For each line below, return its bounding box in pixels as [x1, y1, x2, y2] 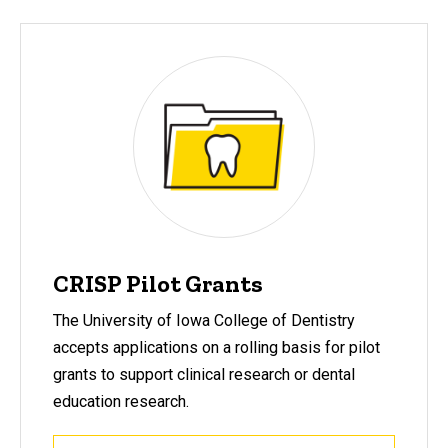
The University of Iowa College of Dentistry [53, 310, 355, 330]
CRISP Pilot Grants [53, 269, 263, 299]
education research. [53, 391, 189, 411]
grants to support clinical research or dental [53, 364, 355, 384]
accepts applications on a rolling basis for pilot [53, 337, 380, 357]
